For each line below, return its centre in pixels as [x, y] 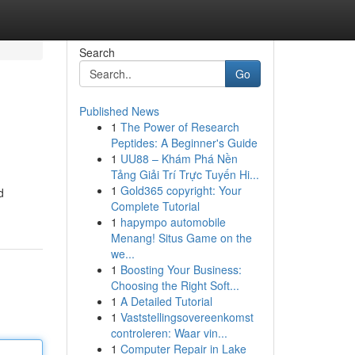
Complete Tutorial [155, 206]
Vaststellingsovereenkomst [187, 317]
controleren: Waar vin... [169, 333]
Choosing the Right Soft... [175, 285]
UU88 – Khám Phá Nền [179, 158]
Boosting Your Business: [181, 269]
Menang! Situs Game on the [181, 238]
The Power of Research [179, 127]
